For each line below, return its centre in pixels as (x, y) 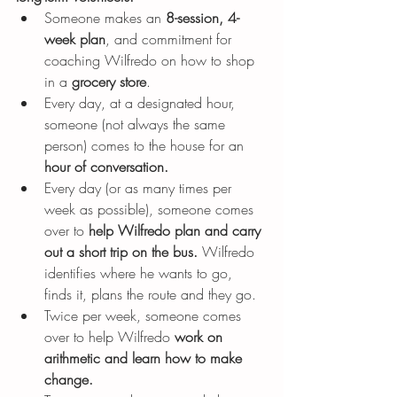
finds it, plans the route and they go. (150, 294)
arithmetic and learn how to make (145, 358)
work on (201, 336)
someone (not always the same (137, 124)
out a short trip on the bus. (123, 251)
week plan (75, 39)
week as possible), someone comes (151, 209)
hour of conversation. (106, 166)
